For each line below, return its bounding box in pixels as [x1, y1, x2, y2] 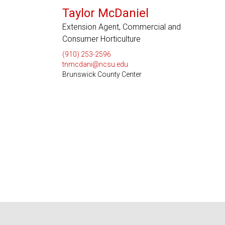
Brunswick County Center [62, 70, 142, 78]
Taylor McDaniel [62, 6, 149, 20]
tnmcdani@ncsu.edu [62, 60, 128, 68]
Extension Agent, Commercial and [62, 22, 181, 32]
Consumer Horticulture [62, 34, 141, 44]
